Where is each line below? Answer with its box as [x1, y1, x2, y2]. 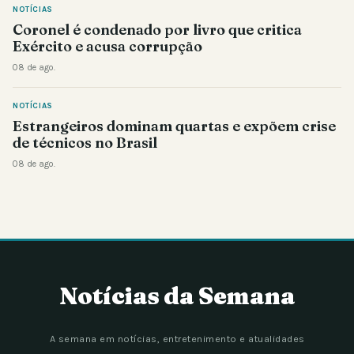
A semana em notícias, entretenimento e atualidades [49, 333, 305, 345]
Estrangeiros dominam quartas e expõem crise [13, 116, 336, 135]
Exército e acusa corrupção [13, 36, 202, 55]
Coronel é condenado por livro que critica [13, 20, 302, 39]
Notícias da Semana [58, 281, 296, 311]
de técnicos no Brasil [13, 133, 157, 152]
